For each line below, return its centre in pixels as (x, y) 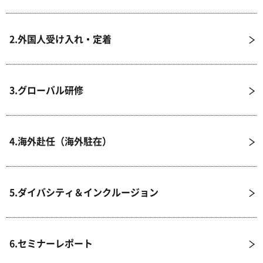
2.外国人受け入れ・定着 (61, 39)
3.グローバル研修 (47, 90)
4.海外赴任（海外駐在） (61, 141)
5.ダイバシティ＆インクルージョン (84, 192)
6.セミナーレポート (51, 243)
